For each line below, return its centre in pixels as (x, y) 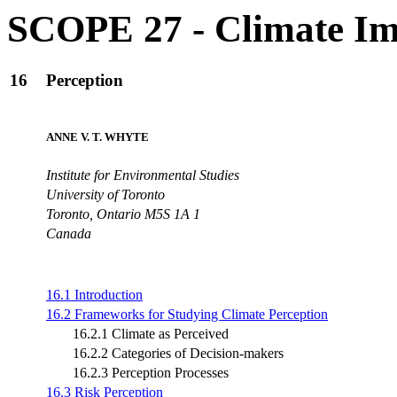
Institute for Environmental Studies (143, 175)
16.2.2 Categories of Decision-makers (178, 353)
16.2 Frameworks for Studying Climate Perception (187, 314)
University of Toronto (105, 194)
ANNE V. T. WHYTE (97, 136)
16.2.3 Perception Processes (151, 372)
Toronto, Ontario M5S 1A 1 (123, 214)
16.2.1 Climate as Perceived (151, 333)
